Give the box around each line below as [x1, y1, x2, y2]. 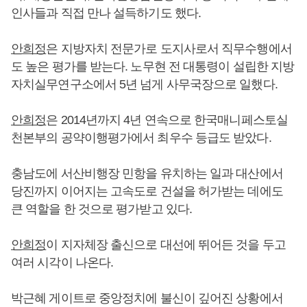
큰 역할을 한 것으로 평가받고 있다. [11, 202, 193, 216]
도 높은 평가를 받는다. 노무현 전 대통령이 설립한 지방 [11, 60, 295, 73]
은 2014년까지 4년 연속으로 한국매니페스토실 [46, 113, 288, 127]
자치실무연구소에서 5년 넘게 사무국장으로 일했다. [11, 77, 278, 91]
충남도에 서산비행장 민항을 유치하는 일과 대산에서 [11, 167, 283, 180]
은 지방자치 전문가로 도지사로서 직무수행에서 [46, 42, 292, 56]
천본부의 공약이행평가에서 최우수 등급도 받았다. [11, 131, 271, 145]
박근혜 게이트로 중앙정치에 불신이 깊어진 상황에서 [11, 291, 283, 305]
